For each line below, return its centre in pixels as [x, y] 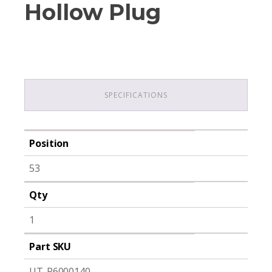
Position [49, 143]
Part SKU [50, 246]
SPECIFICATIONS [136, 95]
